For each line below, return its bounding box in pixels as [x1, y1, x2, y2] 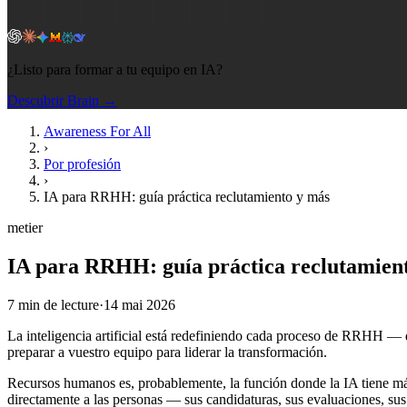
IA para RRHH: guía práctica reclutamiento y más [44, 189, 330, 204]
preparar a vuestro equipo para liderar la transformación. [7, 343, 327, 360]
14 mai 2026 [104, 296, 175, 313]
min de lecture [15, 296, 99, 313]
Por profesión [44, 156, 121, 172]
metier [7, 220, 43, 235]
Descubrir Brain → [7, 93, 117, 108]
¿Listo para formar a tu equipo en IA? [7, 62, 223, 77]
